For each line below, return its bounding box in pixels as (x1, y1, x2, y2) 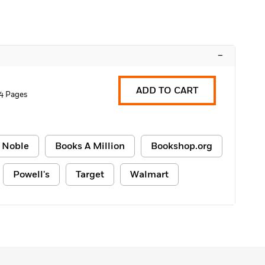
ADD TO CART (136, 84, 198, 97)
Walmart (130, 168, 169, 181)
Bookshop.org (151, 140, 212, 153)
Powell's (13, 168, 50, 181)
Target (76, 168, 104, 181)
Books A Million (55, 140, 125, 153)
